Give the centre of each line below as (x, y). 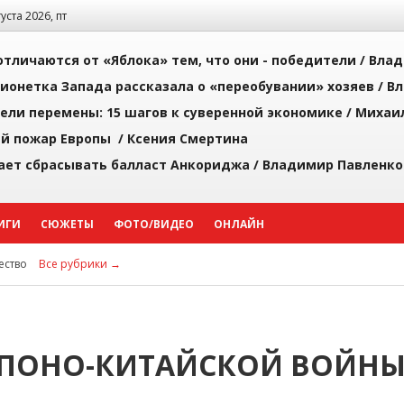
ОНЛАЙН (239, 224)
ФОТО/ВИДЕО (154, 224)
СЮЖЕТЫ (67, 224)
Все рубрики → (80, 264)
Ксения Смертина (188, 138)
